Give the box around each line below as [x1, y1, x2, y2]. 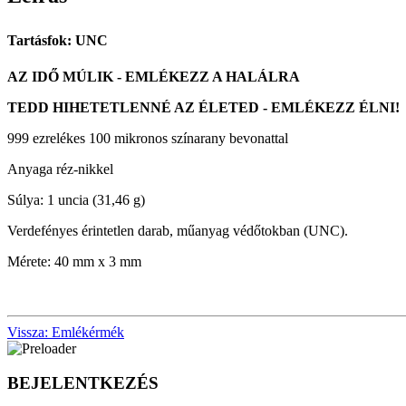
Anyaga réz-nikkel [7, 160, 113, 177]
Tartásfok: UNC [7, 32, 108, 48]
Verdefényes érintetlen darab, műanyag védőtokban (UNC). [7, 222, 348, 238]
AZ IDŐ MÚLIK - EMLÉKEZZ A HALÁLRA [7, 68, 300, 84]
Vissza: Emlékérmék [7, 324, 124, 340]
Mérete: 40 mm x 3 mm [7, 253, 141, 269]
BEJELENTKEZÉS [7, 373, 159, 393]
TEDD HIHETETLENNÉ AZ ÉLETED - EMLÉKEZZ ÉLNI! [7, 99, 400, 115]
